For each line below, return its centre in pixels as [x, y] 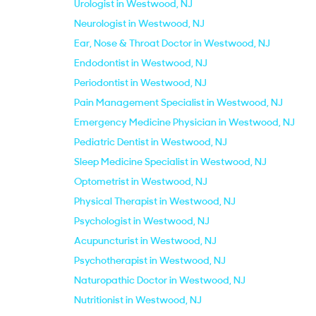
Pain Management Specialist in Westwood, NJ [178, 102]
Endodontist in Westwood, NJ [141, 63]
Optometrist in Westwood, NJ [141, 181]
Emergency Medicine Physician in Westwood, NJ [184, 122]
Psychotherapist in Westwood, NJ [150, 260]
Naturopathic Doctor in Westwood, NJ [160, 280]
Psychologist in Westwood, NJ [142, 221]
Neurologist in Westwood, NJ [139, 23]
